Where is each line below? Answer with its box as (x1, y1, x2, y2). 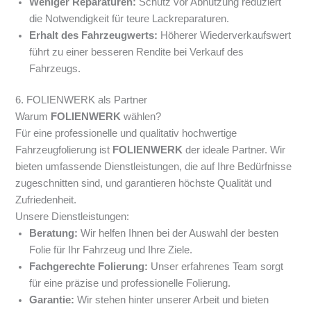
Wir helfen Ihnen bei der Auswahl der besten (78, 228, 279, 239)
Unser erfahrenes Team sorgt (148, 261, 284, 273)
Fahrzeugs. (29, 62, 81, 74)
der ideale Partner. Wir (183, 144, 286, 156)
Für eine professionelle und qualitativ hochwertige (15, 128, 237, 140)
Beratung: (29, 228, 78, 239)
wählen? (121, 111, 162, 123)
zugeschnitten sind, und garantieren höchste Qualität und (15, 178, 272, 190)
